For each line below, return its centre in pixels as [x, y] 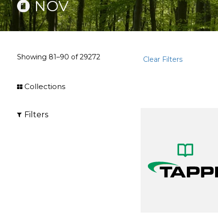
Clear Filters [163, 59]
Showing [33, 57]
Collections [45, 86]
